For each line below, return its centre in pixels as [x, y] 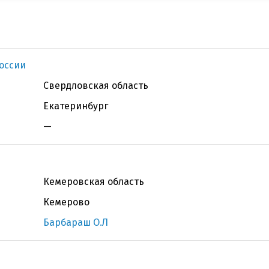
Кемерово [66, 202]
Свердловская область [96, 86]
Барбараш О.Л [76, 222]
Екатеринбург [76, 106]
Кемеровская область [94, 182]
